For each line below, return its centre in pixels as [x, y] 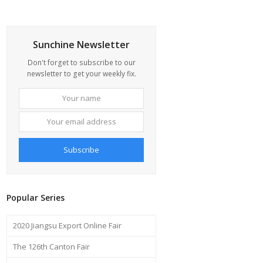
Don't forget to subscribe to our [81, 62]
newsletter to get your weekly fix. [81, 73]
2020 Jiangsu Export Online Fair [68, 225]
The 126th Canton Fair [52, 246]
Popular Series [36, 197]
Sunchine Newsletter [82, 44]
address [159, 118]
